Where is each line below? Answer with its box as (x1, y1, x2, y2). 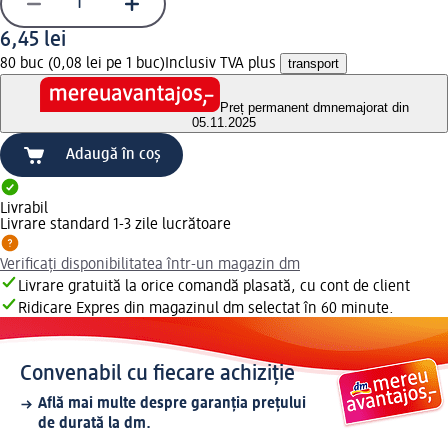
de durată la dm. (38, 416, 151, 433)
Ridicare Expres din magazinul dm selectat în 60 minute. (18, 301, 394, 318)
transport (288, 55, 339, 71)
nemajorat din (330, 100, 409, 116)
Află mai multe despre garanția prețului (38, 396, 306, 413)
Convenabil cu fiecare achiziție (20, 363, 295, 386)
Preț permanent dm (219, 100, 331, 116)
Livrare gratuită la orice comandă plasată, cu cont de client (18, 279, 410, 296)
